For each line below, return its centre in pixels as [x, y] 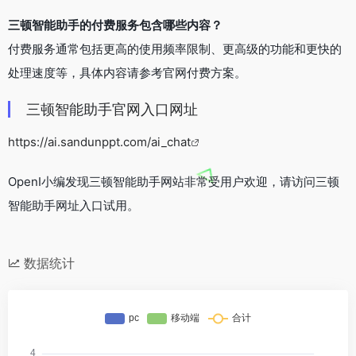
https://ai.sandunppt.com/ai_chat [99, 141]
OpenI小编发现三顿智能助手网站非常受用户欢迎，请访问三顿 [174, 181]
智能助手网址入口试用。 [74, 205]
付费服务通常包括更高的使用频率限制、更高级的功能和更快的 [175, 48]
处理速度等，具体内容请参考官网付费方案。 [127, 72]
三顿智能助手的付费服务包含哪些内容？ [115, 25]
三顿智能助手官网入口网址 [112, 109]
